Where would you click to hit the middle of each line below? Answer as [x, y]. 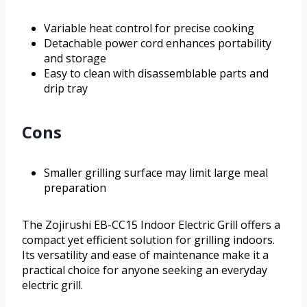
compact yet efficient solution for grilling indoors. [148, 240]
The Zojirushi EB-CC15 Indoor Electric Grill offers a [151, 225]
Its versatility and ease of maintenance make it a [145, 255]
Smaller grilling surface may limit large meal [156, 173]
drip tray [66, 89]
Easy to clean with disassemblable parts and [156, 74]
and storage [75, 59]
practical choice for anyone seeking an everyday [145, 270]
